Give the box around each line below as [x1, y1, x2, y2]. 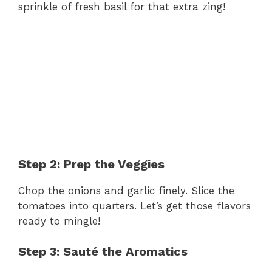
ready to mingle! [18, 214, 100, 227]
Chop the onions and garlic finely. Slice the [18, 184, 234, 197]
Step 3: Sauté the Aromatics [18, 244, 188, 259]
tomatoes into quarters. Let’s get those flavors [18, 199, 251, 212]
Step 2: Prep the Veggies [18, 156, 165, 171]
